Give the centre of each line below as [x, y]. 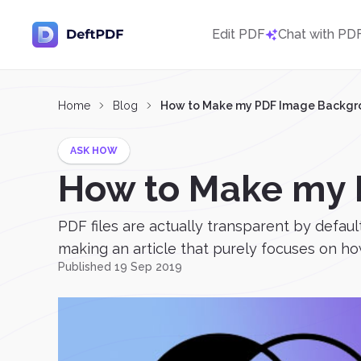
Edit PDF [239, 34]
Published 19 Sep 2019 [120, 267]
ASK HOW [94, 151]
